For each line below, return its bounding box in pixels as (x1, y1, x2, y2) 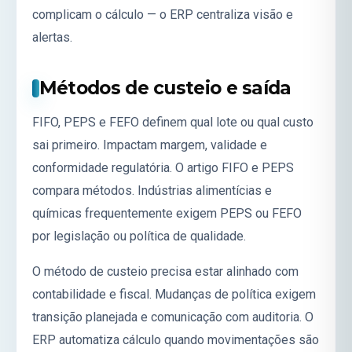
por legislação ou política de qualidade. (32, 228, 246, 244)
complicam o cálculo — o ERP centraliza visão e (32, 6, 293, 22)
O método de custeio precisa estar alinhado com (32, 264, 299, 280)
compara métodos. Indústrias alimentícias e (32, 182, 272, 198)
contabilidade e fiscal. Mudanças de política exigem (32, 287, 316, 302)
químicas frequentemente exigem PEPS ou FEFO (32, 205, 302, 221)
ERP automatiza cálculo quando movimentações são (32, 332, 319, 348)
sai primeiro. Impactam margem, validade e (32, 137, 267, 152)
